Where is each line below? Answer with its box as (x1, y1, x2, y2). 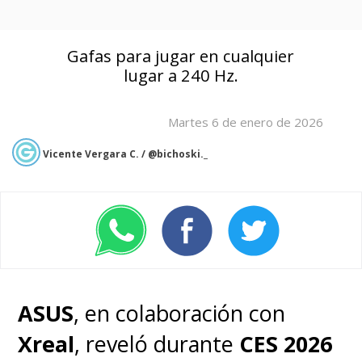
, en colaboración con (74, 298, 286, 329)
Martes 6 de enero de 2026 (168, 114, 324, 131)
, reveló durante (74, 329, 240, 360)
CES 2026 (239, 329, 333, 360)
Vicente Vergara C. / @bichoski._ (43, 147, 208, 162)
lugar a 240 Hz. (123, 64, 238, 87)
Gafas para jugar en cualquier (67, 44, 295, 68)
